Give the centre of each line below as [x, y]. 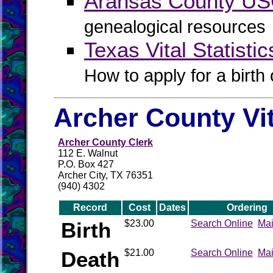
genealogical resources [175, 27]
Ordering [247, 207]
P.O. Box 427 [86, 164]
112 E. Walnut [88, 153]
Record [90, 207]
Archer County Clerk [105, 142]
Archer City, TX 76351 [105, 175]
